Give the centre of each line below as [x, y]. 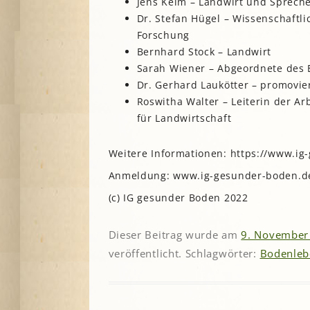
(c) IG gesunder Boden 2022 [178, 198]
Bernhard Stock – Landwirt [204, 51]
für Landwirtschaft [184, 118]
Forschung [163, 35]
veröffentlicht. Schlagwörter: [184, 253]
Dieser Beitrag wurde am [175, 234]
